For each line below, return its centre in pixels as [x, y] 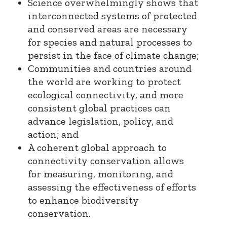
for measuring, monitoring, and [101, 174]
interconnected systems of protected [112, 15]
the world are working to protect [104, 81]
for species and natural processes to [110, 42]
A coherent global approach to [97, 147]
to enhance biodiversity [83, 200]
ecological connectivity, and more [106, 94]
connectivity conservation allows [106, 160]
